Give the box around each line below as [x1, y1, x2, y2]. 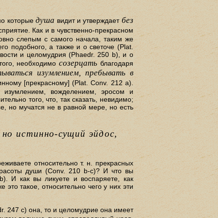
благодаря [97, 59, 133, 68]
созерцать [59, 58, 98, 68]
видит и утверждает [54, 17, 122, 25]
